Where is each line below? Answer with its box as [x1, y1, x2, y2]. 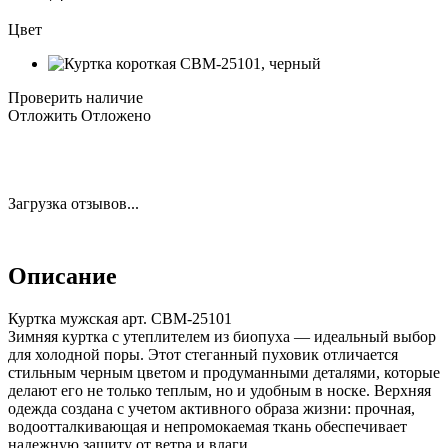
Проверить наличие [8, 88, 143, 106]
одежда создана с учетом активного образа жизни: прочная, [8, 399, 415, 417]
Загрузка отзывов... [8, 194, 139, 212]
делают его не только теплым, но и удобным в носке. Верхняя [8, 381, 431, 399]
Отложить [8, 106, 77, 124]
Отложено [81, 106, 151, 124]
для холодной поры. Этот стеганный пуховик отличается [8, 345, 398, 363]
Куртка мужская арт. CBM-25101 [8, 309, 232, 327]
